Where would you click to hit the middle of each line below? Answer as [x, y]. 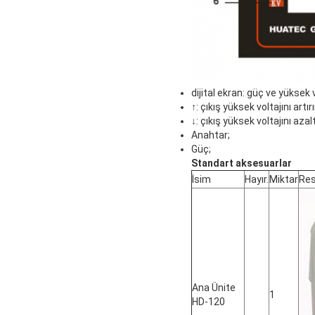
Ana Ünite [214, 288]
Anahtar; [211, 135]
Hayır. [257, 180]
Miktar [284, 180]
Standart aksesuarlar [242, 163]
